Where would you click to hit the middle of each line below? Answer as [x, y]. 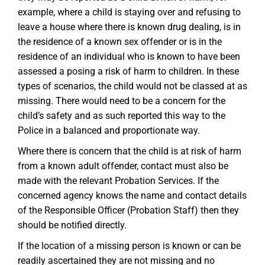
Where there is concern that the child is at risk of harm [130, 151]
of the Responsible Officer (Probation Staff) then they [128, 210]
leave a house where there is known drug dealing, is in [129, 27]
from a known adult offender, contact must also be [123, 166]
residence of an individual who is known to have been [129, 56]
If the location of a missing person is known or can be [129, 246]
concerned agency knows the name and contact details [132, 195]
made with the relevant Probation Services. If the [118, 181]
